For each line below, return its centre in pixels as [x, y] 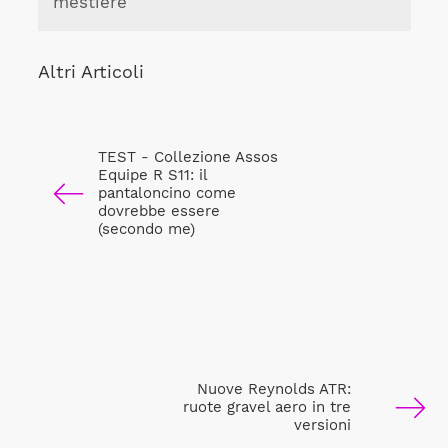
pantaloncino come [166, 193]
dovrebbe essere [158, 211]
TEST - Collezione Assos [187, 157]
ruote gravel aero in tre [266, 406]
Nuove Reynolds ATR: [273, 388]
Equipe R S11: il [152, 175]
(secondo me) [146, 229]
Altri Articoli [90, 71]
